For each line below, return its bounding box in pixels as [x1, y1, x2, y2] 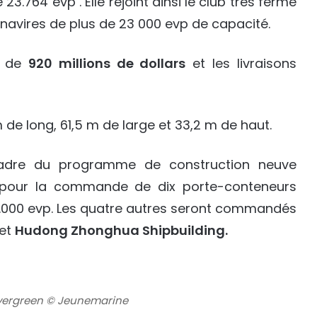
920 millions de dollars [28, 54, 186, 73]
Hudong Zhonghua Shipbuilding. [15, 221, 228, 240]
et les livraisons [185, 54, 297, 73]
